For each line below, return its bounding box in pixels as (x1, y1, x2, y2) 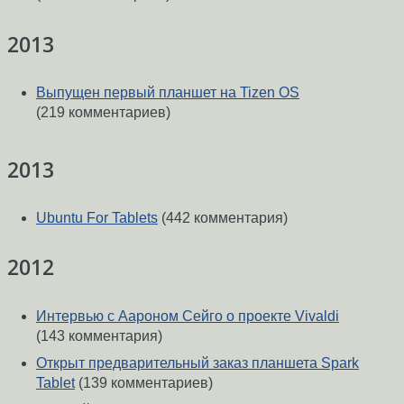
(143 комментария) (36, 327, 162, 344)
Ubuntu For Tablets (36, 210, 158, 226)
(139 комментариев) (75, 374, 213, 390)
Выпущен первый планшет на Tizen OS (36, 84, 299, 100)
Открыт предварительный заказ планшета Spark (36, 354, 359, 371)
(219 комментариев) (36, 104, 170, 120)
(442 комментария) (158, 210, 288, 226)
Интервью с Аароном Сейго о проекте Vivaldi (36, 308, 339, 324)
